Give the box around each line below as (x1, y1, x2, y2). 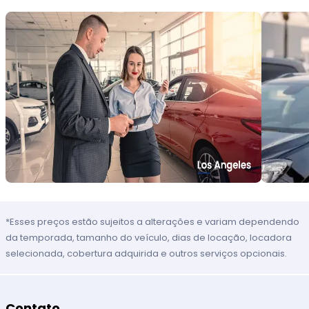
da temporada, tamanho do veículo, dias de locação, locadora (6, 231, 292, 245)
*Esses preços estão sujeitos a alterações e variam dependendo (6, 215, 300, 229)
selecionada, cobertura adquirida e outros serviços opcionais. (6, 247, 288, 261)
